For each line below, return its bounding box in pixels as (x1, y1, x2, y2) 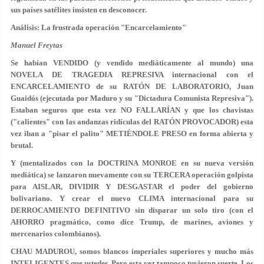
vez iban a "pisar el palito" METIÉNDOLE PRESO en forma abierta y (11, 129, 253, 138)
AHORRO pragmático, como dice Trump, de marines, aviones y (11, 217, 253, 226)
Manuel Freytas (11, 41, 62, 49)
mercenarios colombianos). (11, 229, 101, 238)
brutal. (11, 141, 33, 150)
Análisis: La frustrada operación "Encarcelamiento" (11, 23, 186, 32)
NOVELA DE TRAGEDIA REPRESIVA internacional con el (11, 70, 253, 79)
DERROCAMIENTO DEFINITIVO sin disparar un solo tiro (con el (11, 206, 253, 214)
